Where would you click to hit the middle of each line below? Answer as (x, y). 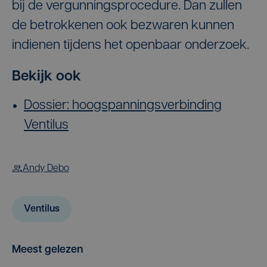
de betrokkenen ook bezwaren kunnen (123, 26)
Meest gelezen (48, 250)
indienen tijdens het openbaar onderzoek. (131, 45)
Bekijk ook (46, 77)
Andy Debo (46, 168)
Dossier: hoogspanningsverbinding (123, 105)
